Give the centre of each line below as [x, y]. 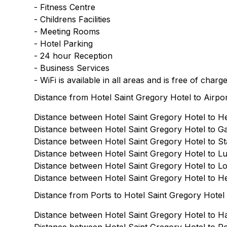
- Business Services [72, 68]
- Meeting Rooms [67, 31]
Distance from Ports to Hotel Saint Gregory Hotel [129, 195]
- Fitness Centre [65, 7]
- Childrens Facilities [72, 19]
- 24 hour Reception [73, 56]
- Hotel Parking [64, 44]
